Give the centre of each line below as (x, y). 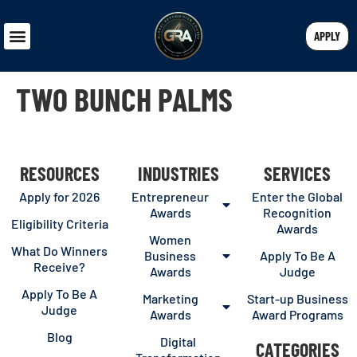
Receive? (60, 267)
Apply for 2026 (60, 196)
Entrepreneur (171, 196)
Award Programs (297, 314)
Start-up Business (297, 298)
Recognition (298, 212)
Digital (178, 341)
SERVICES (298, 173)
